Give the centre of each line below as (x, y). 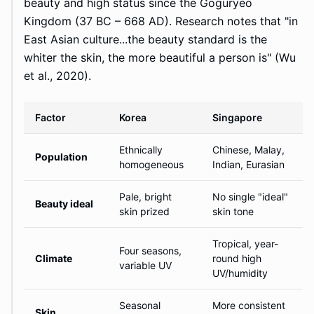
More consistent (249, 306)
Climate (54, 259)
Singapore (237, 118)
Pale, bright (145, 197)
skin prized (144, 212)
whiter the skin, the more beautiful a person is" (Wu (160, 58)
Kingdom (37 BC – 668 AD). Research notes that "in (161, 21)
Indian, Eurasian (248, 165)
